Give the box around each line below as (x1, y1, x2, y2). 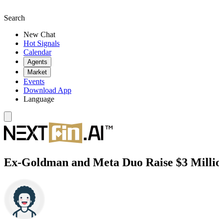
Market (27, 68, 47, 76)
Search (4, 14, 25, 22)
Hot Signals (23, 39, 60, 47)
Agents (27, 58, 47, 66)
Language (23, 95, 54, 103)
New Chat (23, 30, 55, 39)
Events (23, 77, 44, 86)
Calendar (23, 48, 51, 56)
